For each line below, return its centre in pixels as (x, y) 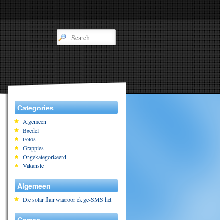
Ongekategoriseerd (44, 157)
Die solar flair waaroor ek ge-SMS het (67, 199)
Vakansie (33, 165)
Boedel (30, 130)
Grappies (33, 148)
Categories (35, 108)
